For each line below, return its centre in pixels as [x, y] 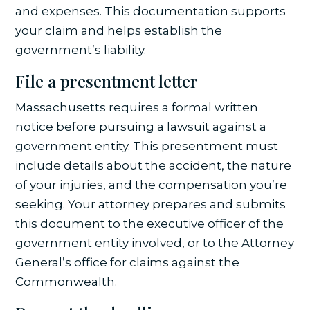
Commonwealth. [66, 282]
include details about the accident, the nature [154, 166]
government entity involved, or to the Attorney [155, 243]
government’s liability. [81, 50]
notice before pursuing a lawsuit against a [141, 127]
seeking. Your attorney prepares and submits [151, 204]
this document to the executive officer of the [150, 224]
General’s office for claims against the [128, 263]
